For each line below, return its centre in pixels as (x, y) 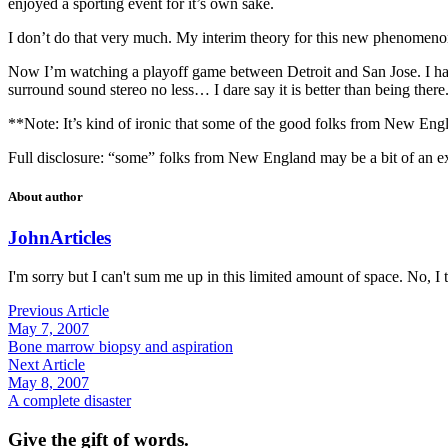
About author (45, 197)
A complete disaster (69, 400)
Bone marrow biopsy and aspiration (120, 346)
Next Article (46, 364)
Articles (80, 238)
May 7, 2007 (48, 328)
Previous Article (58, 310)
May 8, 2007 (48, 382)
